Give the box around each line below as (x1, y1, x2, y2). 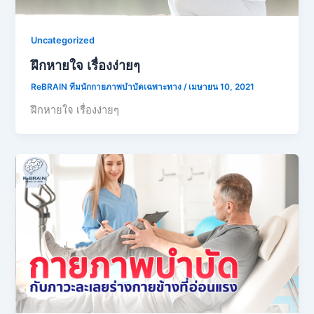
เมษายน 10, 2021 (189, 81, 255, 92)
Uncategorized (31, 35, 95, 46)
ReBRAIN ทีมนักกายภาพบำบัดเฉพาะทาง (31, 81, 184, 92)
